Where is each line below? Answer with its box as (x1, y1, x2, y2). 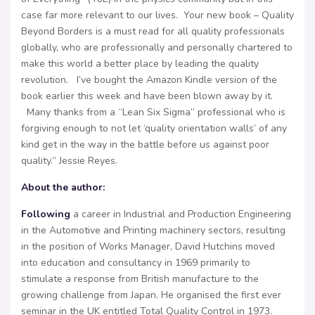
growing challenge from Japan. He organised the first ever (21, 288, 281, 302)
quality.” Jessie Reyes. (21, 154, 117, 168)
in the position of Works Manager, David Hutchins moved (21, 240, 275, 254)
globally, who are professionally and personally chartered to (21, 41, 292, 55)
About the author (21, 181, 103, 195)
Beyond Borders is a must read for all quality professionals (21, 25, 285, 39)
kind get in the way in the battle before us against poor (21, 138, 269, 152)
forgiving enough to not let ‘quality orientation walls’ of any (21, 122, 287, 136)
